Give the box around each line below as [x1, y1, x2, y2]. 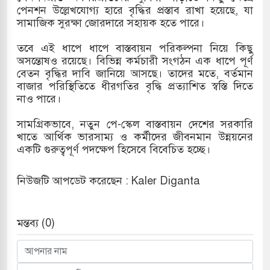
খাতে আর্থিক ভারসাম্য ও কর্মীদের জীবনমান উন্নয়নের [17, 130, 253, 143]
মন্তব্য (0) [17, 216, 55, 230]
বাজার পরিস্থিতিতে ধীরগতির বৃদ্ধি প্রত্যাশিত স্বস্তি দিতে [17, 79, 253, 93]
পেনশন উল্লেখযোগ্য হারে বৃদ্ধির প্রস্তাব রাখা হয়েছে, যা [17, 3, 253, 17]
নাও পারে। [17, 92, 61, 105]
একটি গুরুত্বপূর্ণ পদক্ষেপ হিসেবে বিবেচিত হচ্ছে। [17, 142, 210, 156]
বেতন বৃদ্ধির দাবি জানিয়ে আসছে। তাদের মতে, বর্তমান [17, 66, 253, 80]
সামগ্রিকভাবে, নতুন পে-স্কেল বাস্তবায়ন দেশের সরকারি [17, 117, 253, 131]
